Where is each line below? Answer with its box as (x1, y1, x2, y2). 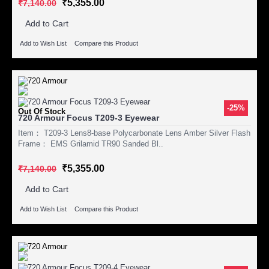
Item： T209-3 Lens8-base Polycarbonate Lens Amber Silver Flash (18, 128, 250, 138)
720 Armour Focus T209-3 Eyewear (18, 112, 159, 122)
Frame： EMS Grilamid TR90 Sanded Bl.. (18, 139, 163, 148)
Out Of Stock (18, 106, 65, 116)
